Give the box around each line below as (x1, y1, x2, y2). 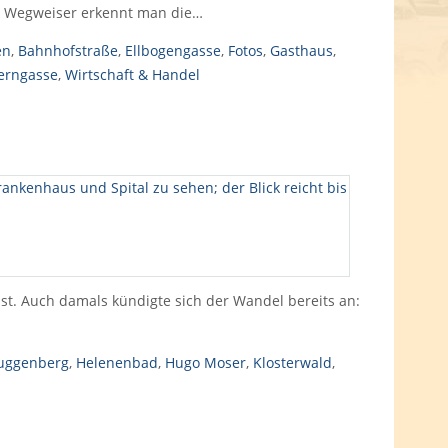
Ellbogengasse (124, 41, 221, 60)
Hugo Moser (164, 353, 246, 372)
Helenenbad (75, 353, 158, 372)
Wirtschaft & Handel (64, 65, 200, 84)
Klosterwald (252, 353, 332, 372)
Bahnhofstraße (17, 41, 118, 60)
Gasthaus (269, 41, 333, 60)
